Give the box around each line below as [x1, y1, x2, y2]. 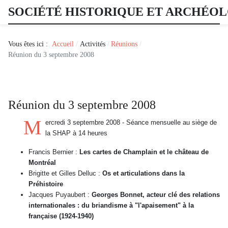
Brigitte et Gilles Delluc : [28, 169, 100, 177]
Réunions [111, 40, 138, 48]
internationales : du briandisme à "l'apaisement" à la [28, 201, 194, 209]
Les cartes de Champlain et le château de [79, 148, 209, 156]
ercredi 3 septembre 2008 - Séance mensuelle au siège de [45, 118, 217, 126]
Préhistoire [28, 180, 63, 188]
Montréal [28, 158, 56, 166]
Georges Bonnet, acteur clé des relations [92, 190, 220, 198]
